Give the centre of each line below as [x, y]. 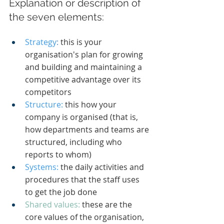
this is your [81, 42]
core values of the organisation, [85, 217]
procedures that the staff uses [83, 180]
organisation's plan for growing [85, 55]
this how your [91, 105]
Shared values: [53, 205]
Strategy [41, 42]
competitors [48, 92]
